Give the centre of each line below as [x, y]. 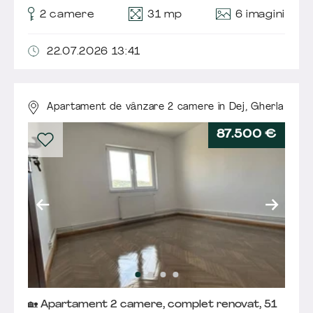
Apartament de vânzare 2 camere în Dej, [149, 108]
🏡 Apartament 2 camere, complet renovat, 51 [153, 305]
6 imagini [260, 15]
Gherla [267, 108]
